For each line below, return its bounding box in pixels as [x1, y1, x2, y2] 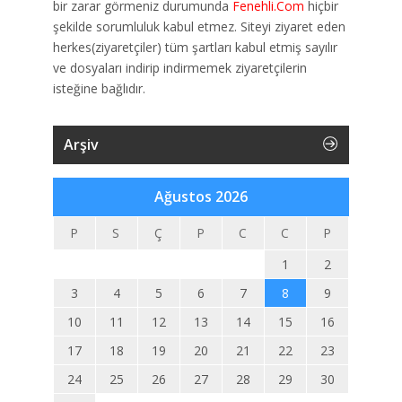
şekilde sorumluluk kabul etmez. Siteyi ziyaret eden [53, 18, 345, 35]
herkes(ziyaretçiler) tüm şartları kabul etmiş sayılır [53, 39, 337, 56]
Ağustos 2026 [154, 187, 248, 206]
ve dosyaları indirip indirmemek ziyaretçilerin [53, 59, 307, 76]
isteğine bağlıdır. [53, 80, 145, 97]
